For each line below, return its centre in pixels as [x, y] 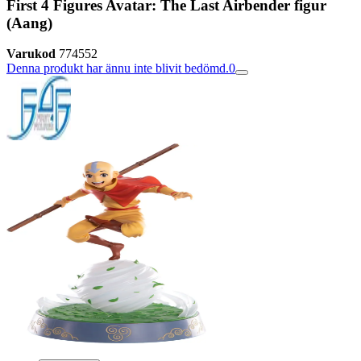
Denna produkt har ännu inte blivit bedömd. [118, 68]
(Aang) [29, 23]
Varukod [31, 54]
